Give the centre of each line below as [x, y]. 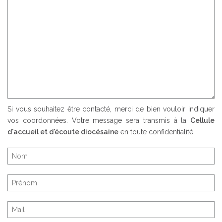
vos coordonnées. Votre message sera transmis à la [99, 121]
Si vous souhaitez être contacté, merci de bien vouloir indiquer [111, 109]
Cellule [202, 121]
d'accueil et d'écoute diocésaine [63, 132]
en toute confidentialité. [157, 132]
